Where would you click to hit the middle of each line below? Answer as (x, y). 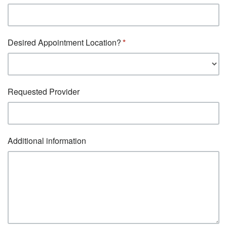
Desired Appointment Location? (64, 42)
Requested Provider (44, 91)
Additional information (47, 141)
